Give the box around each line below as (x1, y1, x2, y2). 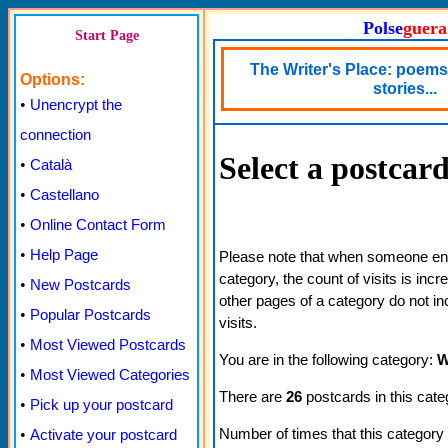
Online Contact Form (30, 216, 166, 233)
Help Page (30, 246, 98, 263)
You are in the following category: (219, 350, 437, 368)
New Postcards (30, 276, 131, 293)
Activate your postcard (30, 426, 177, 443)
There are (219, 387, 286, 405)
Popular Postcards (30, 306, 151, 323)
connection (20, 126, 91, 143)
